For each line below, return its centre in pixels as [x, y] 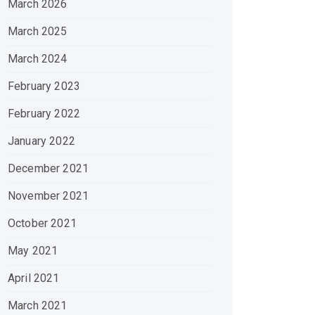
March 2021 [38, 306]
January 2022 [41, 141]
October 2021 [42, 223]
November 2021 [49, 196]
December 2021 [49, 168]
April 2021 [34, 278]
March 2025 [38, 31]
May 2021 [33, 251]
